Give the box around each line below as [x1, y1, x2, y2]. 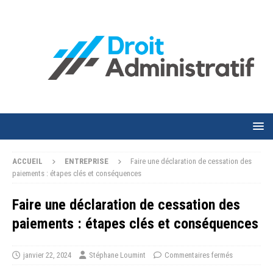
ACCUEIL [12, 157, 43, 166]
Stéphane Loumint [89, 250, 146, 260]
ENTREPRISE [65, 157, 108, 166]
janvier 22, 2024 [23, 250, 71, 260]
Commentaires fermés [165, 250, 233, 260]
